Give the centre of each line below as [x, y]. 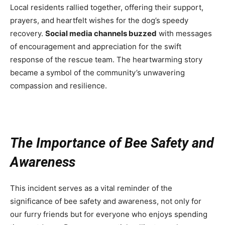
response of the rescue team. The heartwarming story [106, 60]
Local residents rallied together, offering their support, [107, 8]
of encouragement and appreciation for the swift [96, 47]
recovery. [28, 34]
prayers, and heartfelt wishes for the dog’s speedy [99, 21]
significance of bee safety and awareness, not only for [106, 201]
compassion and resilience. [59, 86]
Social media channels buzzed [101, 34]
